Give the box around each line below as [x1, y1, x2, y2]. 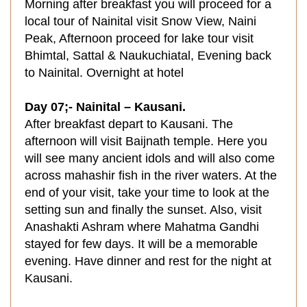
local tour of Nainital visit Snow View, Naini [25, 14, 256, 28]
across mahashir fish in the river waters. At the [25, 169, 277, 182]
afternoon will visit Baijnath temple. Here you [25, 134, 267, 148]
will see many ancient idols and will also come [25, 151, 275, 165]
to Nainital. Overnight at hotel [25, 66, 184, 79]
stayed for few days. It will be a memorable [25, 237, 258, 251]
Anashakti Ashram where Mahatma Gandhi [25, 220, 259, 234]
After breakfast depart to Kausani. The [25, 117, 233, 131]
